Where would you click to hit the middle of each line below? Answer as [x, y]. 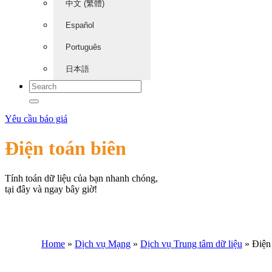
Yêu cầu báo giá [36, 119]
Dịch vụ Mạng [103, 243]
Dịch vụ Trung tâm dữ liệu [191, 243]
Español [80, 25]
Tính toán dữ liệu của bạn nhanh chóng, [81, 178]
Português [83, 47]
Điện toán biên [66, 148]
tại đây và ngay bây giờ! [51, 189]
